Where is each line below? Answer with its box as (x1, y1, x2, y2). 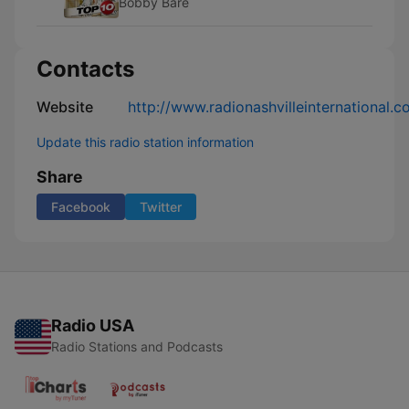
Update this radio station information (37, 134, 254, 150)
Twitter (140, 199, 182, 215)
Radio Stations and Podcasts (51, 339, 223, 354)
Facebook (51, 199, 110, 215)
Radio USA (51, 316, 134, 335)
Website (37, 98, 93, 116)
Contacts (37, 56, 134, 82)
